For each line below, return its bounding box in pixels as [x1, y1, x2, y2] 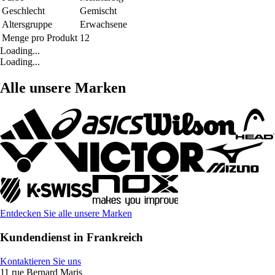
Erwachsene [80, 19, 127, 30]
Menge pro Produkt [2, 33, 77, 44]
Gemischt [80, 6, 117, 17]
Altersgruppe [2, 19, 52, 30]
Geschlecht [2, 6, 45, 17]
